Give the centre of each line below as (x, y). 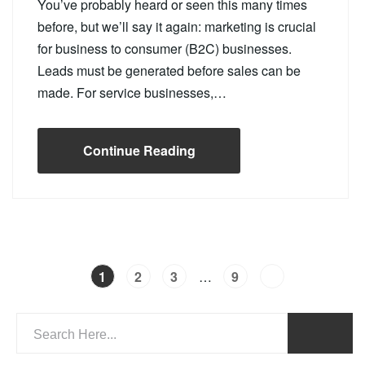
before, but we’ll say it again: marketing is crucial (177, 26)
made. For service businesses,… (132, 92)
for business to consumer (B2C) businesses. (165, 48)
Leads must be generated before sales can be (169, 70)
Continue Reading (139, 150)
